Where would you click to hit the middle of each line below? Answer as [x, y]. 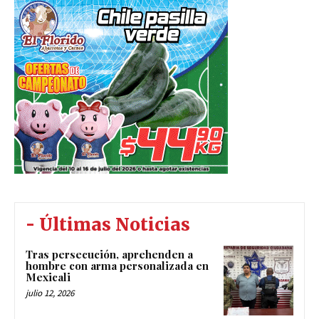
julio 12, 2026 [50, 293]
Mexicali [49, 277]
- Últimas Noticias [108, 225]
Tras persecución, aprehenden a [109, 255]
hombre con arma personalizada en [117, 266]
